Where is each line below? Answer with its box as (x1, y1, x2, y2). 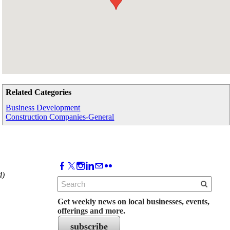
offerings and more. (57, 206, 125, 216)
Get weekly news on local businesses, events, (57, 197, 209, 206)
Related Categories (6, 88, 72, 97)
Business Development (6, 103, 81, 112)
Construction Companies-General (6, 112, 114, 122)
